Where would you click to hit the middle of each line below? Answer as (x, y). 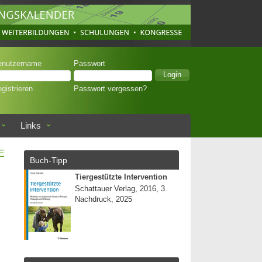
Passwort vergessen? (110, 89)
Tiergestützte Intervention (121, 177)
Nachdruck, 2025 (104, 199)
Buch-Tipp (49, 160)
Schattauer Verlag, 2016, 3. (121, 189)
